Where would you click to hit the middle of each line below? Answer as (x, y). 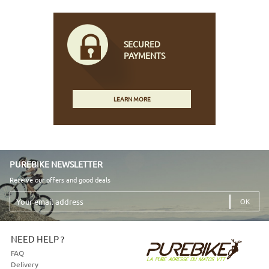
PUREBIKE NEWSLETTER (56, 164)
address (24, 213)
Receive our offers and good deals (60, 180)
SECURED (142, 44)
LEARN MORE (132, 99)
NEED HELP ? (37, 239)
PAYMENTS (144, 56)
